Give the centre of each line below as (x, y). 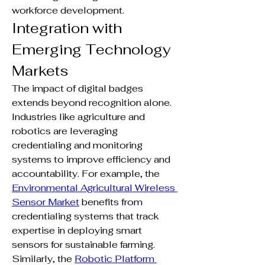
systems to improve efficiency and (91, 159)
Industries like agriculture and (78, 117)
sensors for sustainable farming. (83, 244)
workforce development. (68, 10)
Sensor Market (46, 202)
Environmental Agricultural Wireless (93, 188)
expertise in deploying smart (77, 230)
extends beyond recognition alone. (92, 102)
